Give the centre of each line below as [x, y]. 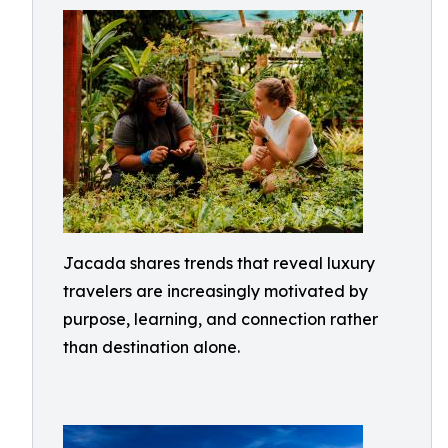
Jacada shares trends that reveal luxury [219, 263]
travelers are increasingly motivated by [215, 291]
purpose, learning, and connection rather [220, 319]
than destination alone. [151, 347]
